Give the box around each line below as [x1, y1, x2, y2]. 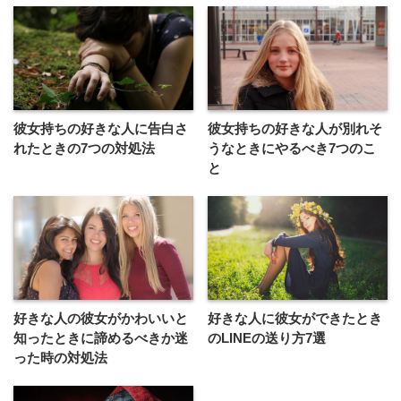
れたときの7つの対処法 [13, 141, 155, 157]
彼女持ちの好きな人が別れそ [208, 121, 383, 137]
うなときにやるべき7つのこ [208, 141, 377, 157]
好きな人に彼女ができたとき [208, 310, 383, 326]
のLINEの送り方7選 [208, 329, 327, 346]
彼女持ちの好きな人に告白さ [13, 121, 188, 137]
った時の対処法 [13, 349, 107, 365]
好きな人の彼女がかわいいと [13, 310, 188, 326]
